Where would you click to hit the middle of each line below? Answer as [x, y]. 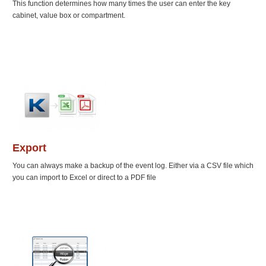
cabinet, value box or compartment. [69, 16]
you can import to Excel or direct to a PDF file [84, 178]
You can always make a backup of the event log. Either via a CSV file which [133, 166]
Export [29, 148]
